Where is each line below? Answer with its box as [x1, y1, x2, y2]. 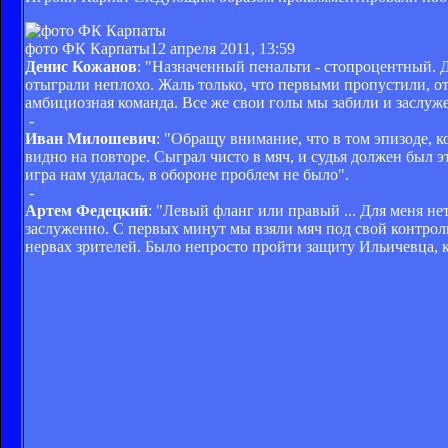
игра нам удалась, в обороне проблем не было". [25, 165, 349, 183]
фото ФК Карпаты [25, 39, 150, 57]
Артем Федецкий [25, 201, 148, 219]
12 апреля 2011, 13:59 [150, 39, 295, 57]
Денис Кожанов [25, 57, 137, 75]
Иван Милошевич [25, 129, 156, 147]
